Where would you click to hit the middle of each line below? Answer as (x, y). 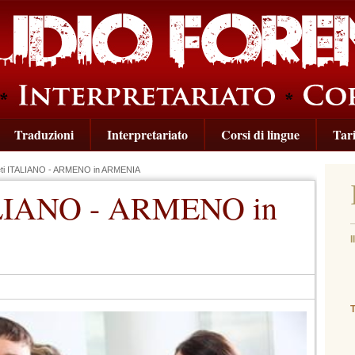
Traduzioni (44, 134)
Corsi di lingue (260, 134)
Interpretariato (147, 134)
